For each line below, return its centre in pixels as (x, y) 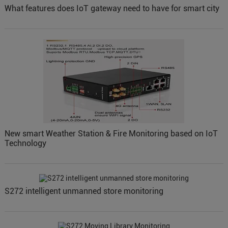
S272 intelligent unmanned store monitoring (84, 191)
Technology (25, 144)
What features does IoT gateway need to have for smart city (112, 9)
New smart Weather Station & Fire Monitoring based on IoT (111, 134)
